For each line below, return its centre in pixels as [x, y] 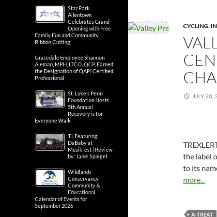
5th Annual [80, 107]
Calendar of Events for [61, 199]
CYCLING [196, 26]
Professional [50, 78]
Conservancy [83, 178]
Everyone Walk [53, 120]
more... [194, 179]
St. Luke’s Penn [85, 93]
